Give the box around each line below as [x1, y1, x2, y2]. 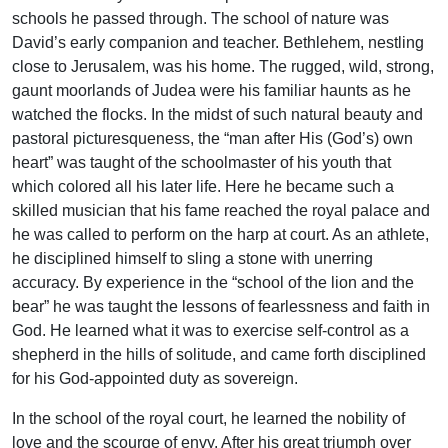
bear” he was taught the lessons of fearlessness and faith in [12, 298, 430, 316]
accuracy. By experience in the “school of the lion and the [12, 274, 414, 292]
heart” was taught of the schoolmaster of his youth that [12, 154, 391, 172]
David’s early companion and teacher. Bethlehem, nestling [12, 34, 424, 52]
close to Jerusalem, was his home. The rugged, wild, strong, [12, 58, 434, 76]
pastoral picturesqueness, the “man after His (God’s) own [12, 130, 413, 148]
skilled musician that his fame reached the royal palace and [12, 202, 430, 220]
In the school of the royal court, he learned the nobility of [12, 410, 405, 428]
